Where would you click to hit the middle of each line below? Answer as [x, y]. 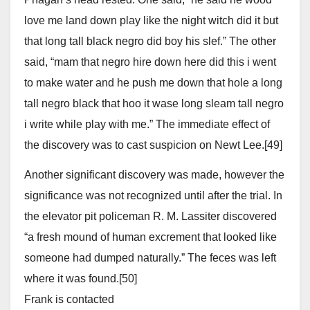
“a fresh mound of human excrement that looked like [151, 237]
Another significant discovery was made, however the [154, 175]
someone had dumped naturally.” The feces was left [150, 258]
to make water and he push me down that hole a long [153, 83]
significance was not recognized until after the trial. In [153, 196]
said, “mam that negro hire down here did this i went [150, 62]
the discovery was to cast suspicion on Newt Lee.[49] [153, 145]
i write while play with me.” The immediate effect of [147, 125]
